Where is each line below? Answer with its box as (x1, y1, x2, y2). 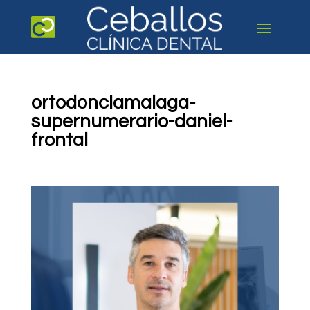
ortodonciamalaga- (30, 93, 195, 113)
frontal (30, 131, 88, 150)
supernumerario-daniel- (30, 112, 232, 131)
